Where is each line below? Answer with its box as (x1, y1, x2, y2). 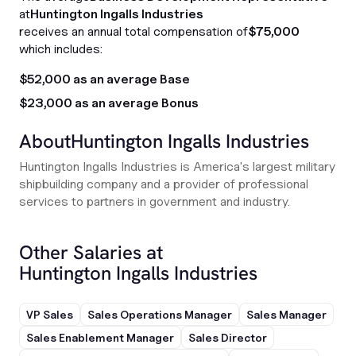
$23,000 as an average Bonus (19, 95, 199, 110)
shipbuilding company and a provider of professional (19, 176, 308, 192)
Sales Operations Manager (87, 308, 232, 321)
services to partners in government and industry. (19, 194, 290, 209)
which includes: (19, 41, 103, 56)
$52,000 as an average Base (19, 72, 190, 87)
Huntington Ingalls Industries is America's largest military (19, 159, 335, 174)
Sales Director (188, 331, 267, 344)
